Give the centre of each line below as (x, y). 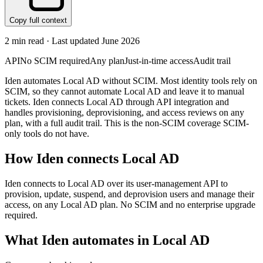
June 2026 (121, 41)
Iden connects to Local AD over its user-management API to (116, 183)
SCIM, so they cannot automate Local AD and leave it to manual (124, 92)
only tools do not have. (47, 134)
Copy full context (38, 21)
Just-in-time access (159, 61)
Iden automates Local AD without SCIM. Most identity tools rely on (131, 81)
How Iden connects (63, 159)
